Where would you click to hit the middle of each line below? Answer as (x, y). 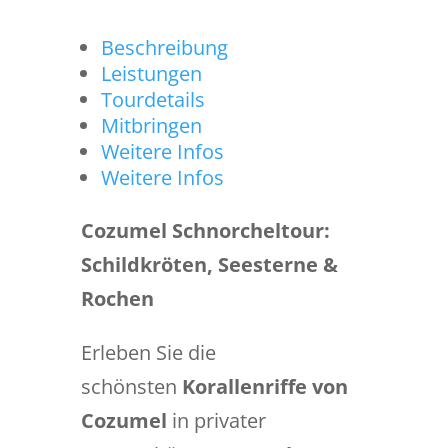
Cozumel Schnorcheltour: (205, 230)
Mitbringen (151, 125)
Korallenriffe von (264, 386)
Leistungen (151, 73)
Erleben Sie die (148, 352)
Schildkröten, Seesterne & (209, 264)
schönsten (131, 386)
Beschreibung (164, 47)
